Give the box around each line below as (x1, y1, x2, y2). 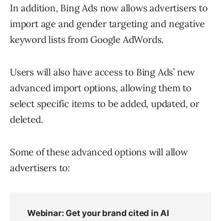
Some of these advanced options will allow (10, 146, 188, 158)
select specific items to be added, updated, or (10, 98, 199, 110)
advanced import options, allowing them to (10, 82, 191, 94)
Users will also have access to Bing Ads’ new (10, 66, 195, 78)
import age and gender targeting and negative (10, 18, 205, 30)
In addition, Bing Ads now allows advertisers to (10, 2, 208, 14)
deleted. (10, 113, 43, 126)
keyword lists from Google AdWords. (10, 34, 164, 46)
